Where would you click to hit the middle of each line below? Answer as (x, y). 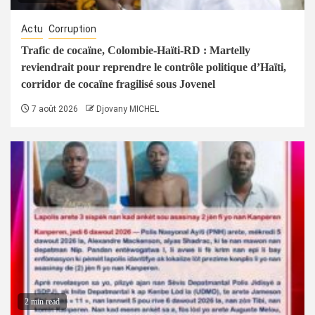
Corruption (72, 28)
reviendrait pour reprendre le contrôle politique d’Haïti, (154, 67)
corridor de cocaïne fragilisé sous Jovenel (118, 84)
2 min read (42, 301)
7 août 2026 (54, 109)
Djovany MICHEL (128, 109)
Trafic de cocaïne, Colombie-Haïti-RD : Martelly (136, 50)
